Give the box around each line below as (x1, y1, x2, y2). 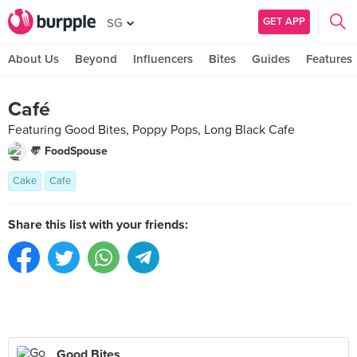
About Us (8, 52, 59, 66)
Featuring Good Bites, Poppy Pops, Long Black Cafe (8, 122, 295, 138)
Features (306, 52, 352, 66)
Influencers (133, 52, 193, 66)
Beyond (75, 52, 117, 66)
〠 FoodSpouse (30, 144, 108, 158)
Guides (252, 52, 290, 66)
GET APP (263, 14, 305, 28)
